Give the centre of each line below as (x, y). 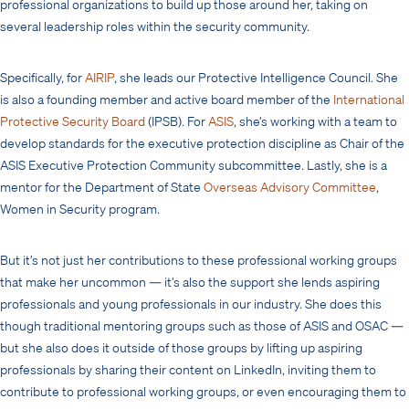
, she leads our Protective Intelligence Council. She (256, 77)
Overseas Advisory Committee (290, 186)
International (369, 99)
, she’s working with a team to (315, 121)
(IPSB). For (177, 121)
